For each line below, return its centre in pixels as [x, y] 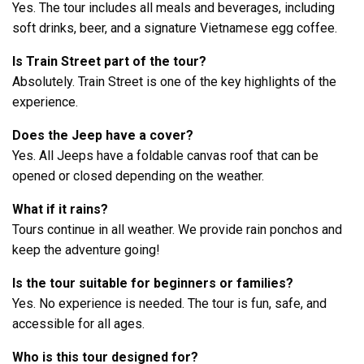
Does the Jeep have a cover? [103, 136]
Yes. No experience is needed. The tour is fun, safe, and [169, 304]
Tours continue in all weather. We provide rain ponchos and [177, 230]
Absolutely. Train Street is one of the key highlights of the [174, 82]
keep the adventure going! [86, 250]
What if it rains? [60, 210]
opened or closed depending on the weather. [138, 176]
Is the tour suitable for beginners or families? [153, 284]
